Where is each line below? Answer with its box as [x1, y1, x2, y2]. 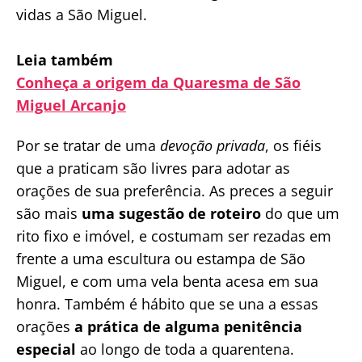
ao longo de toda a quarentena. [76, 339, 294, 360]
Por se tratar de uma [16, 136, 160, 156]
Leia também [16, 49, 113, 69]
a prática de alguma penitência [74, 317, 302, 337]
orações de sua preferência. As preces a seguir [16, 181, 333, 201]
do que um [261, 204, 339, 224]
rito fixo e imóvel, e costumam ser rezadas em [16, 226, 331, 246]
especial [16, 339, 76, 360]
